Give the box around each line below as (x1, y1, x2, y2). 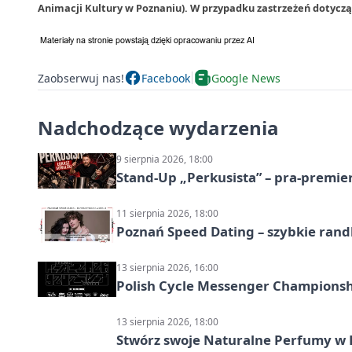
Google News (211, 70, 280, 86)
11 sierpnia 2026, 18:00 (116, 207, 218, 220)
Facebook (141, 70, 190, 86)
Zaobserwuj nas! (38, 70, 124, 86)
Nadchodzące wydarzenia (38, 115, 279, 141)
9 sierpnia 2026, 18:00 (116, 152, 213, 166)
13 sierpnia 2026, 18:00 (116, 315, 218, 328)
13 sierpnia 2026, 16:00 (116, 261, 218, 274)
